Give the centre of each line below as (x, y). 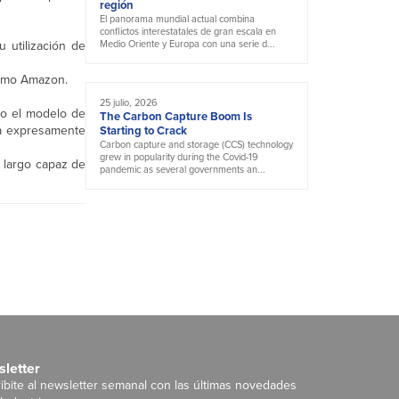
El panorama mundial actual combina (177, 19)
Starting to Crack (143, 131)
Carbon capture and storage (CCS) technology (196, 145)
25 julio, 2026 (129, 103)
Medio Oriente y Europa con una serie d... (187, 44)
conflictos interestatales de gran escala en (188, 32)
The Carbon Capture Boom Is (176, 117)
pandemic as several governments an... (183, 170)
